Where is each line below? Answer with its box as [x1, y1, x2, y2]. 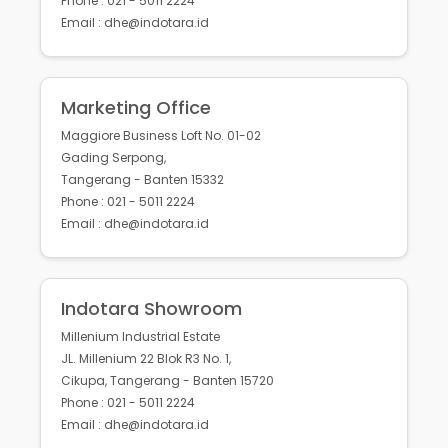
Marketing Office [61, 95, 211, 121]
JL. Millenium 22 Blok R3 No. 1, [61, 350, 231, 368]
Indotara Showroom [61, 296, 242, 322]
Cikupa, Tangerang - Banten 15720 [61, 372, 274, 390]
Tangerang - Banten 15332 [61, 171, 224, 189]
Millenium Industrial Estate [61, 328, 220, 346]
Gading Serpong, [61, 149, 166, 167]
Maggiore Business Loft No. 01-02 [61, 127, 261, 145]
